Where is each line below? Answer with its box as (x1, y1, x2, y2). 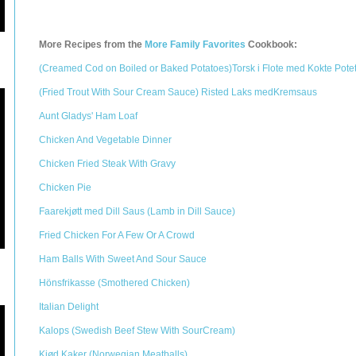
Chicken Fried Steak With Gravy (39, 158, 176, 169)
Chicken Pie (39, 182, 91, 193)
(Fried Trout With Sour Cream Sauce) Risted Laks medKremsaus (39, 87, 317, 98)
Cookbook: (246, 39, 297, 50)
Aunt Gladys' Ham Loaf (39, 110, 137, 122)
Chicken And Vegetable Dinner (39, 134, 172, 145)
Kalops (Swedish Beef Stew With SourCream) (39, 325, 235, 336)
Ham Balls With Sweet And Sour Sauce (39, 253, 207, 265)
